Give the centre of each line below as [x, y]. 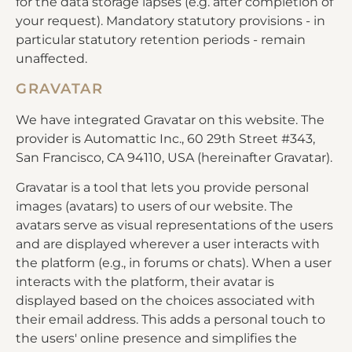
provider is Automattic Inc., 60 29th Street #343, [165, 138]
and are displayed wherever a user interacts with [168, 244]
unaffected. [51, 59]
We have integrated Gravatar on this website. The [170, 119]
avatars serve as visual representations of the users [174, 225]
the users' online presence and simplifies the [156, 338]
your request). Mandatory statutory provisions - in [170, 21]
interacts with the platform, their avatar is [145, 281]
